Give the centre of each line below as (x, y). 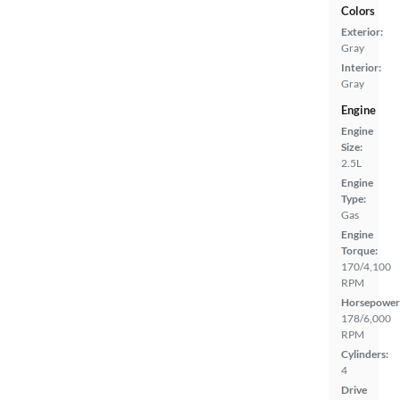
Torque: (359, 250)
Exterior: (362, 31)
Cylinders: (365, 354)
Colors (358, 10)
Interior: (361, 67)
